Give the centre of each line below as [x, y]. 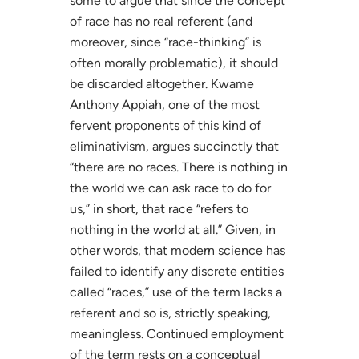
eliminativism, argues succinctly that [174, 146]
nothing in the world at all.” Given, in [172, 229]
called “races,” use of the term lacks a [175, 292]
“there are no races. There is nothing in [178, 167]
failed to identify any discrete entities [176, 271]
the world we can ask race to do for [170, 188]
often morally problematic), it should [173, 63]
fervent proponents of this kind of [165, 125]
